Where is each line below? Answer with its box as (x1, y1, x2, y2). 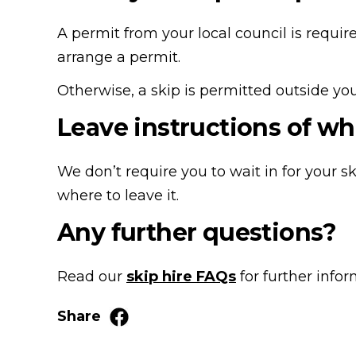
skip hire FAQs (126, 268, 236, 286)
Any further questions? (57, 218, 337, 248)
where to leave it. (57, 187, 183, 205)
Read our (57, 268, 126, 286)
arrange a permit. (57, 48, 184, 67)
